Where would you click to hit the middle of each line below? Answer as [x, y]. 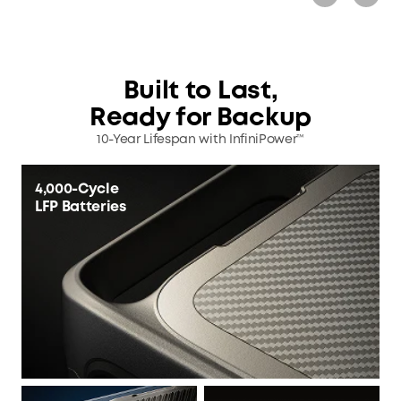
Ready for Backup [200, 119]
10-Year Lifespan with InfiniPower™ [200, 140]
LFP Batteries [81, 208]
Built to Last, [200, 92]
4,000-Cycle [77, 190]
